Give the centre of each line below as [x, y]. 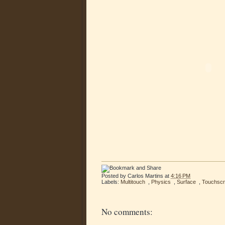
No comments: [127, 211]
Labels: [111, 182]
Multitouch [133, 182]
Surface [186, 182]
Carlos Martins [145, 176]
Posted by [115, 176]
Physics [161, 182]
